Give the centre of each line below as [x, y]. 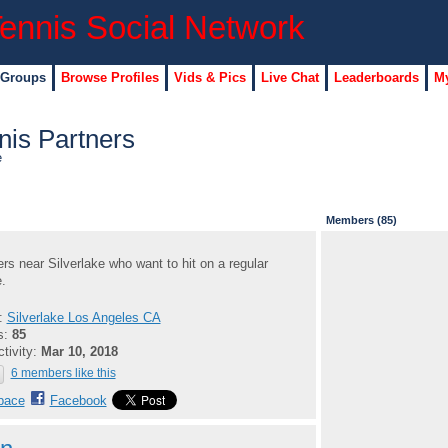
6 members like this [63, 373]
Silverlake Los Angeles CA [83, 317]
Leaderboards [376, 77]
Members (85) [361, 219]
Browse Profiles [109, 77]
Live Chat [289, 77]
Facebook [78, 401]
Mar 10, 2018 [79, 351]
